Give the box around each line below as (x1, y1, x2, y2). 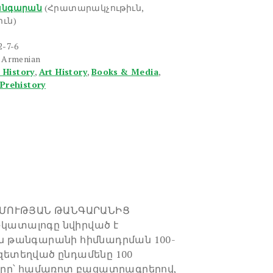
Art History (38, 66, 88, 78)
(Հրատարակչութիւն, (44, 2, 144, 14)
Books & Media (91, 66, 159, 78)
